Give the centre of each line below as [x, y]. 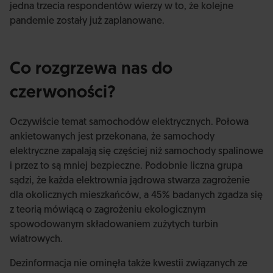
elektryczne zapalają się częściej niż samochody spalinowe [136, 152]
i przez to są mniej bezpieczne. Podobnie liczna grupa [126, 166]
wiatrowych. [36, 239]
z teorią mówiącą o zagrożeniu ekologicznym [108, 210]
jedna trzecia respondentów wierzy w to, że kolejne [122, 7]
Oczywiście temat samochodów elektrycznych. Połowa [129, 122]
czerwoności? [63, 93]
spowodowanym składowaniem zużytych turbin [114, 225]
